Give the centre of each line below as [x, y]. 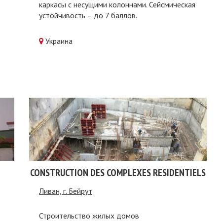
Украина [59, 41]
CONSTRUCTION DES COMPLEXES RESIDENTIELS [118, 173]
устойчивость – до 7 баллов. [88, 15]
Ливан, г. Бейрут [66, 191]
